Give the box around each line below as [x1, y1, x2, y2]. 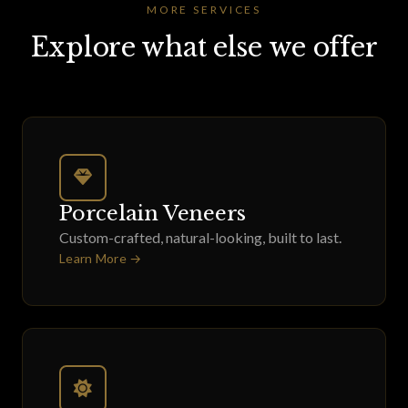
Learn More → [59, 250, 142, 266]
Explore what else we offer [30, 31, 378, 64]
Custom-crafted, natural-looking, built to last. [59, 229, 342, 246]
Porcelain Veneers [59, 200, 247, 226]
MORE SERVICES [146, 3, 262, 16]
